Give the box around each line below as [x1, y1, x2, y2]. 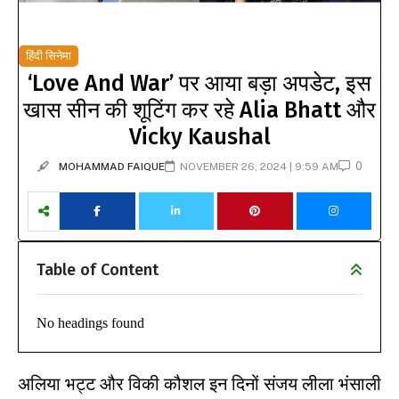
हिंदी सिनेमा [26, 48, 71, 62]
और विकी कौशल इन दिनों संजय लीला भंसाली [95, 372, 381, 395]
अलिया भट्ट [18, 372, 95, 395]
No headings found [37, 314, 144, 330]
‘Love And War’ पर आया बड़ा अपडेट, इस [28, 69, 371, 97]
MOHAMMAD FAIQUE [58, 159, 165, 173]
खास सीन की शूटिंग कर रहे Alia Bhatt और [23, 96, 376, 124]
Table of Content [37, 259, 159, 280]
